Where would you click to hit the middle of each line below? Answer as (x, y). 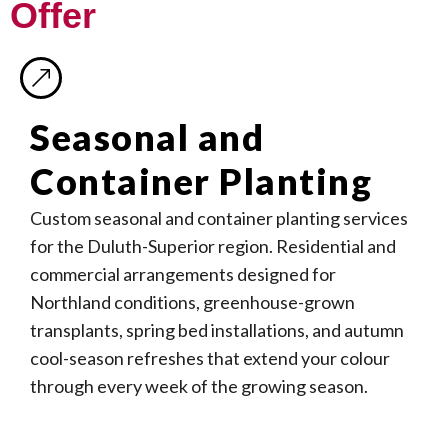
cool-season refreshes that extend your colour (210, 358)
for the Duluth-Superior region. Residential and (213, 246)
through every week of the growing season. (199, 386)
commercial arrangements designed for (183, 274)
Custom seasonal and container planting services (219, 218)
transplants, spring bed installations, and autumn (217, 330)
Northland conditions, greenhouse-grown (192, 302)
